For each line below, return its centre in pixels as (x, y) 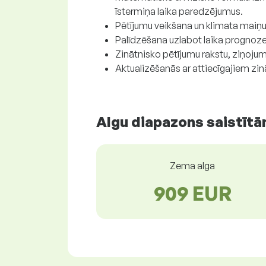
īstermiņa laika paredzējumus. (179, 11)
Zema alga (192, 166)
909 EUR (192, 194)
